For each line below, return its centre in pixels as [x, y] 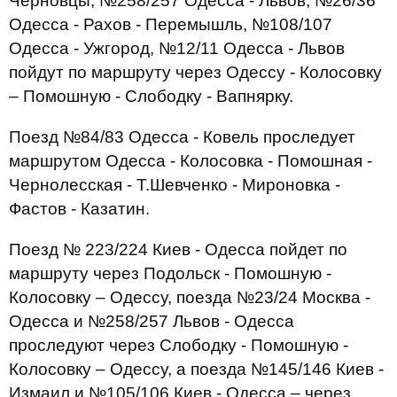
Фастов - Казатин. [79, 209]
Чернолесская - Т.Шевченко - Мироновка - [175, 185]
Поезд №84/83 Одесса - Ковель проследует [182, 137]
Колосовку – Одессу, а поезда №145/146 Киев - [196, 369]
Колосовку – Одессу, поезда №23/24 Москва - [190, 297]
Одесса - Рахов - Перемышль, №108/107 [171, 24]
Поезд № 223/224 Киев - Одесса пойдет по [178, 249]
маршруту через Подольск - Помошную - [170, 273]
